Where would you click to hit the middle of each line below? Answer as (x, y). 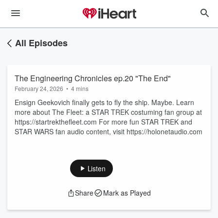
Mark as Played (127, 193)
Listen (96, 168)
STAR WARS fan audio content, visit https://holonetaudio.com (109, 131)
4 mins (80, 88)
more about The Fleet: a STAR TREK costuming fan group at (108, 112)
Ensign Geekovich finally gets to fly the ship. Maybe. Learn (104, 102)
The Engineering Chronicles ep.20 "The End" (93, 78)
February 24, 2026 (39, 88)
